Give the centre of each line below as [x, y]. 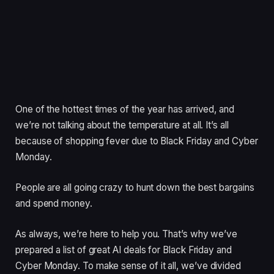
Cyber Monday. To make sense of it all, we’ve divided [128, 265]
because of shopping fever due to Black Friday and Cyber [137, 141]
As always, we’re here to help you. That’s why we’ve [127, 234]
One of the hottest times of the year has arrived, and [125, 109]
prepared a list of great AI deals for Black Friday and [124, 250]
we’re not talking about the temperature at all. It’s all [122, 125]
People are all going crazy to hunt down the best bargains [135, 187]
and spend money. [55, 203]
